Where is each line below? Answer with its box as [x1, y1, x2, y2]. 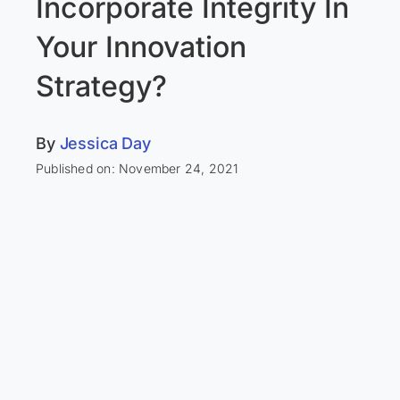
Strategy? [35, 69, 167, 104]
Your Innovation [35, 29, 246, 65]
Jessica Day [59, 134, 151, 154]
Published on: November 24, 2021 [35, 161, 239, 177]
